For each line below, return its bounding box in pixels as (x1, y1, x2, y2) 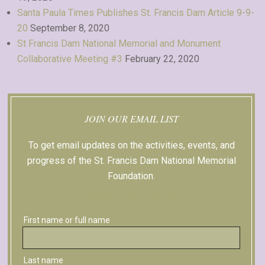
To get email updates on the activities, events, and (28, 140, 235, 151)
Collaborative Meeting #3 (17, 53, 122, 64)
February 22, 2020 (125, 53, 199, 64)
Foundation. (108, 170, 155, 182)
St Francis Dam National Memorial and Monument (17, 38, 221, 49)
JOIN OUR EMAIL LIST (84, 112, 179, 125)
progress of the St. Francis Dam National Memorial (27, 155, 236, 166)
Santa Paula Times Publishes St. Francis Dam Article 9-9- (17, 7, 254, 18)
